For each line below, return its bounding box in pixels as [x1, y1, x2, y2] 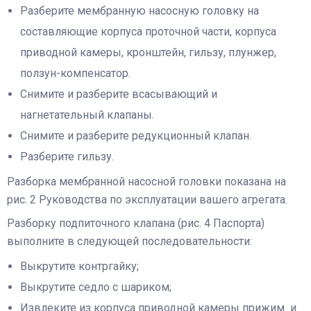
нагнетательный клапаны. [20, 108, 155, 122]
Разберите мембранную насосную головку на [20, 4, 260, 18]
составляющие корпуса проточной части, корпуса [20, 25, 277, 39]
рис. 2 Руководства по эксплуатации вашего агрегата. [7, 193, 287, 207]
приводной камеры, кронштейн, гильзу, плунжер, [20, 46, 277, 60]
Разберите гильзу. [20, 150, 115, 164]
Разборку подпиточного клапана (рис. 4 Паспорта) [7, 217, 264, 230]
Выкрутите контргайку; [20, 260, 140, 274]
